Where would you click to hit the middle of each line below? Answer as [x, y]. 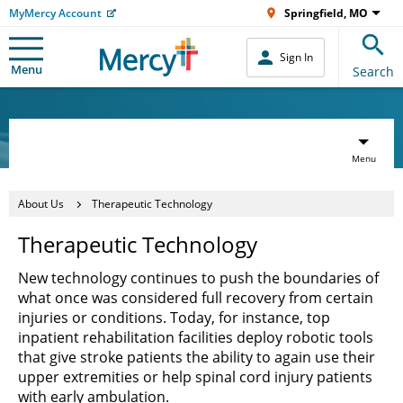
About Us [41, 203]
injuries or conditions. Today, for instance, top [174, 318]
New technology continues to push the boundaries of [198, 278]
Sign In [296, 57]
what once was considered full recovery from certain [196, 298]
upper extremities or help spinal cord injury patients [195, 377]
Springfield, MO [326, 13]
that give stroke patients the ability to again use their [197, 357]
